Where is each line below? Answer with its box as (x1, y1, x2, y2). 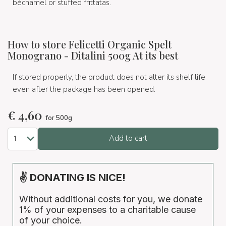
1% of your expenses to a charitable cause (19, 204, 196, 215)
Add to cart (109, 133, 147, 144)
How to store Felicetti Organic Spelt (8, 37, 172, 51)
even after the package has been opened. (13, 84, 155, 95)
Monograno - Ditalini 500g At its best (8, 48, 178, 63)
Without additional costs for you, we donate (19, 193, 202, 204)
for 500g (45, 114, 72, 123)
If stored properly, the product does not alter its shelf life (13, 72, 205, 83)
